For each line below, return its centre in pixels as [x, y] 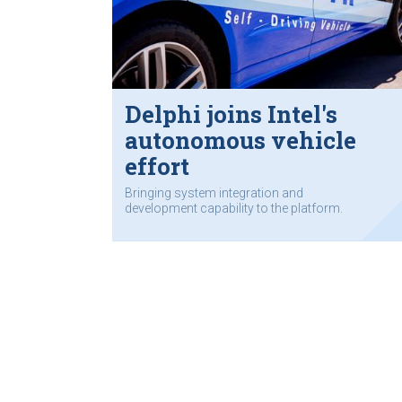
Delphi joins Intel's [231, 114]
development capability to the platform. [234, 208]
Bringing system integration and [214, 192]
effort [157, 166]
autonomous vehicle [240, 140]
